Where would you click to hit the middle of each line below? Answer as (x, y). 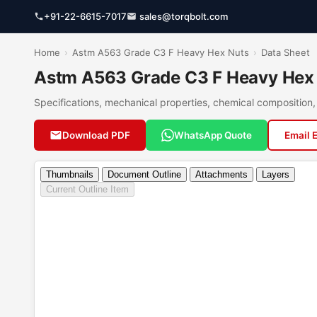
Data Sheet (286, 52)
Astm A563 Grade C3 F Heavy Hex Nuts (161, 52)
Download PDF (96, 135)
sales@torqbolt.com (184, 16)
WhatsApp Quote (213, 135)
